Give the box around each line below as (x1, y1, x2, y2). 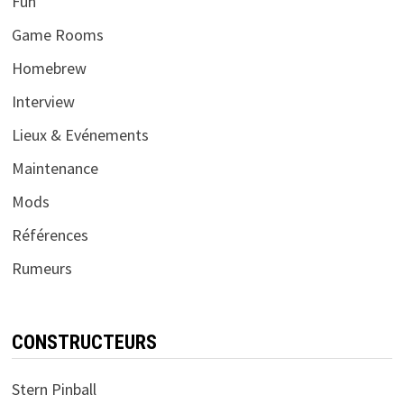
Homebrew (11, 57, 87, 78)
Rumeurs (11, 257, 72, 279)
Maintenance (11, 157, 98, 179)
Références (11, 224, 88, 245)
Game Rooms (11, 23, 104, 45)
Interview (11, 90, 75, 112)
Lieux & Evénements (11, 124, 149, 145)
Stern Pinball (11, 378, 96, 399)
